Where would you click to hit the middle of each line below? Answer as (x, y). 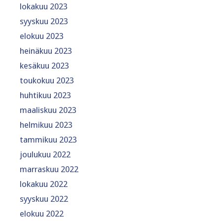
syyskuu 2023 (44, 21)
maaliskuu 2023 (48, 110)
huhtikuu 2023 (45, 95)
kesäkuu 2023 (44, 65)
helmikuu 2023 (46, 125)
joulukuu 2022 (45, 154)
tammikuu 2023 (48, 139)
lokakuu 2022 (44, 184)
